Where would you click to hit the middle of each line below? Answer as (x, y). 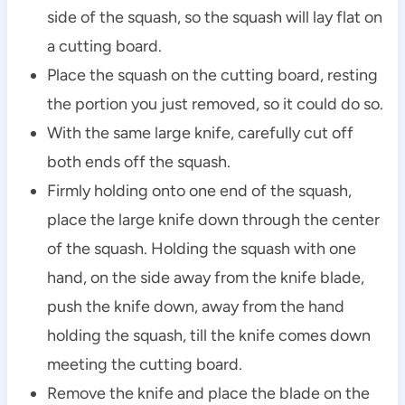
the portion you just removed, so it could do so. (215, 104)
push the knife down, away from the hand (195, 306)
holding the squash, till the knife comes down (208, 335)
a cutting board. (104, 46)
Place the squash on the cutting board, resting (212, 75)
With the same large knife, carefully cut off (200, 132)
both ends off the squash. (138, 161)
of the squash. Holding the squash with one (201, 248)
